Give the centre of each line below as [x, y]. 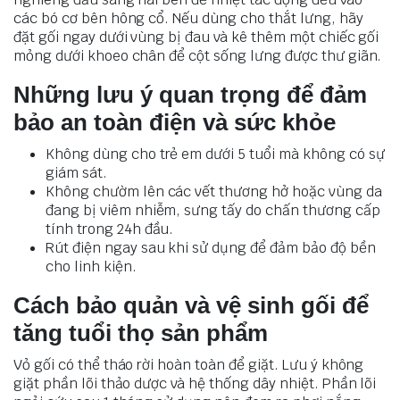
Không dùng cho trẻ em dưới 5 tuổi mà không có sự [215, 154]
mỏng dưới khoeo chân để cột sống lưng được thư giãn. [198, 55]
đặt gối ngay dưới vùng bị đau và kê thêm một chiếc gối [196, 37]
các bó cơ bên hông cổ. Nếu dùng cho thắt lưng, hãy [188, 18]
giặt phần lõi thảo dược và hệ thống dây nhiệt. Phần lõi [195, 383]
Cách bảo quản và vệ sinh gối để [191, 305]
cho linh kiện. [91, 266]
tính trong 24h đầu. [110, 229]
